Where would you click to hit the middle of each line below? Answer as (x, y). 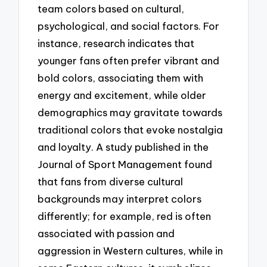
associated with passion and (106, 233)
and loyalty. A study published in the (123, 147)
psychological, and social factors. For (129, 26)
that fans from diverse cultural (111, 181)
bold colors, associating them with (121, 77)
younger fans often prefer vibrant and (129, 60)
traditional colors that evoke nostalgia (131, 129)
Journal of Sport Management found (125, 164)
